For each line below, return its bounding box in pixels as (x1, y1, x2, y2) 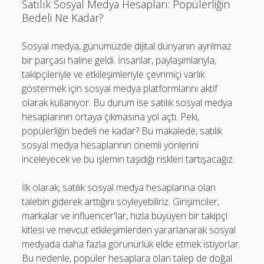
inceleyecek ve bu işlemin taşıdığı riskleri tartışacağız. (22, 153, 235, 166)
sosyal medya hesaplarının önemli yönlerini (22, 138, 199, 151)
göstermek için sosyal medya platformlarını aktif (22, 82, 218, 95)
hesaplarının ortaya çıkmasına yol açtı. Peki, (22, 110, 200, 123)
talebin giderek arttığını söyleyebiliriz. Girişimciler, (22, 195, 220, 208)
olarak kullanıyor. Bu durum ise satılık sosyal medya (22, 96, 233, 109)
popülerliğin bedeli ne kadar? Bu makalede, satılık (22, 124, 223, 137)
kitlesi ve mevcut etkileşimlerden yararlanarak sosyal (22, 223, 236, 236)
